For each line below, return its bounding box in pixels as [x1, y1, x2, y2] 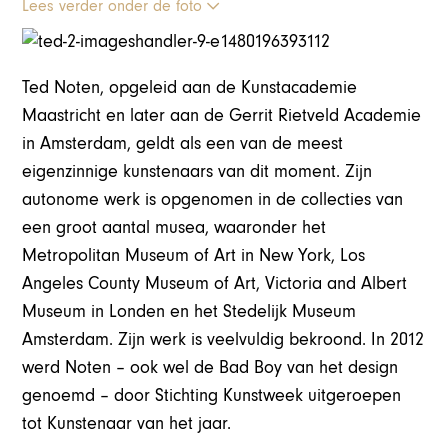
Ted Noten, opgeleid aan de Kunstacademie [22, 76, 358, 98]
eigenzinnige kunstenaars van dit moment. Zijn [22, 160, 373, 182]
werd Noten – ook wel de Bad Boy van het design [22, 356, 399, 378]
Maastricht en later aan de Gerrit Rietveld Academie [22, 104, 422, 126]
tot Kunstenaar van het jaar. [22, 412, 232, 434]
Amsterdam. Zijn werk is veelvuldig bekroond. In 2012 [22, 328, 425, 350]
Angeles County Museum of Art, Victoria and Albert [22, 272, 408, 294]
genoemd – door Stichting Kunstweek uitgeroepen [22, 384, 402, 406]
